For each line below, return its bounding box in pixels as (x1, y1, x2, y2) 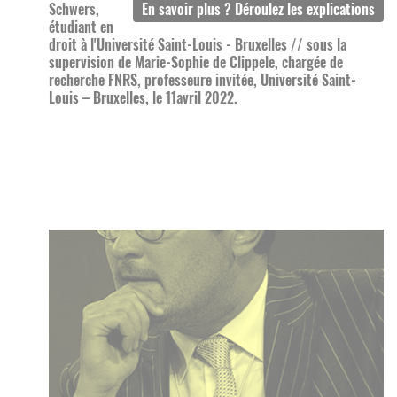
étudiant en (49, 16, 113, 38)
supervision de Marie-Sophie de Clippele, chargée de (49, 51, 343, 74)
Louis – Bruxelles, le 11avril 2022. (49, 87, 237, 109)
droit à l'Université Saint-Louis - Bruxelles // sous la (49, 34, 346, 56)
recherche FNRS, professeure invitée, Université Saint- (49, 69, 356, 91)
